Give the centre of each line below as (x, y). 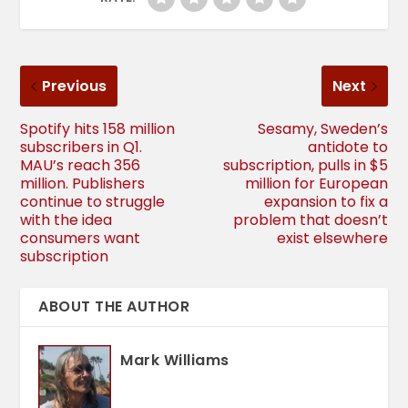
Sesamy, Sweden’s (322, 128)
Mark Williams (175, 360)
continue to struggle (93, 201)
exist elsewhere (332, 238)
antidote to (347, 147)
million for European (316, 183)
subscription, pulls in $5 (305, 165)
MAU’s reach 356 (81, 165)
